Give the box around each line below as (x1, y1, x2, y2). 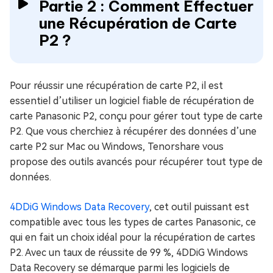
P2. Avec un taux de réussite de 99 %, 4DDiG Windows (10, 247, 248, 258)
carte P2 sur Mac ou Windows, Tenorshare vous (10, 141, 224, 152)
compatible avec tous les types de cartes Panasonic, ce (10, 216, 256, 228)
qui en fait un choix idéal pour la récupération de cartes (10, 232, 255, 243)
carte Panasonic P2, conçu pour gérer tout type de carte (10, 110, 263, 122)
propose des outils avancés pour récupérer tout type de (10, 156, 263, 168)
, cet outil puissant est (149, 201, 249, 213)
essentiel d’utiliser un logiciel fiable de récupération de (10, 95, 254, 107)
